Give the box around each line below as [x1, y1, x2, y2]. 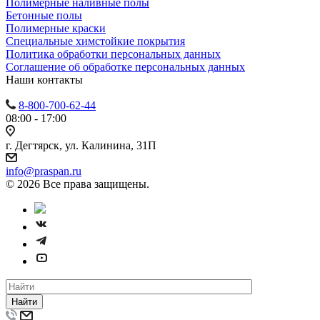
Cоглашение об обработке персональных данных [6, 60, 245, 73]
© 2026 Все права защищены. [6, 177, 149, 190]
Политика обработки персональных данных [6, 47, 221, 60]
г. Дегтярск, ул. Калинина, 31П [6, 139, 156, 151]
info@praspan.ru [6, 164, 81, 177]
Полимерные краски [6, 21, 106, 34]
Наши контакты [6, 73, 83, 86]
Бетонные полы [6, 9, 82, 21]
